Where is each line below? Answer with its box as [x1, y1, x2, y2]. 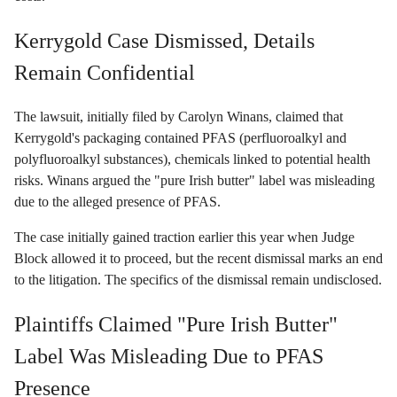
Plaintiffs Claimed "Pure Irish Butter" [14, 312, 338, 336]
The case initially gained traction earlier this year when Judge [14, 229, 354, 245]
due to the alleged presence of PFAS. [14, 193, 221, 209]
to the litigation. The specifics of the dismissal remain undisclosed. [14, 271, 382, 287]
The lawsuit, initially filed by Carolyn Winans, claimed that [14, 108, 343, 124]
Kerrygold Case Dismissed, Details [14, 28, 315, 52]
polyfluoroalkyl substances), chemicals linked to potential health [14, 151, 370, 167]
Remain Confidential [14, 60, 195, 84]
